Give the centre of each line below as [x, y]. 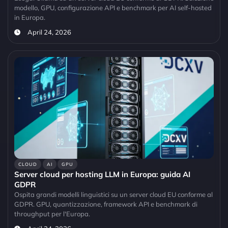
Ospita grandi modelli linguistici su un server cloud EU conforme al [113, 195]
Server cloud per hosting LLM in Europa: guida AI [102, 175]
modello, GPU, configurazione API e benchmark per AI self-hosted [113, 8]
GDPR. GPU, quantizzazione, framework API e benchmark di [106, 204]
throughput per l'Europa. [52, 214]
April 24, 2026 [49, 32]
